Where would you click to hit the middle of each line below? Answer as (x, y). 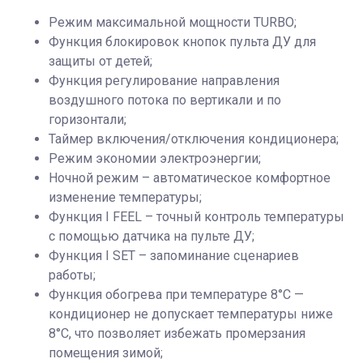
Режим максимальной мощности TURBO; (173, 22)
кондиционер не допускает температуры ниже (191, 314)
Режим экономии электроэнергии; (155, 158)
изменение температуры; (125, 197)
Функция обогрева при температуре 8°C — (176, 294)
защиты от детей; (100, 61)
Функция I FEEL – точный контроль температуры (196, 216)
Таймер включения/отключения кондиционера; (194, 139)
